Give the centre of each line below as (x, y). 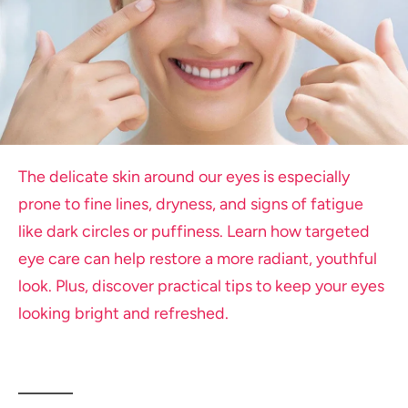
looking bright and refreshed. (123, 312)
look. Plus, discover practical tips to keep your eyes (201, 285)
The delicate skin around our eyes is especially (184, 176)
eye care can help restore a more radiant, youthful (198, 258)
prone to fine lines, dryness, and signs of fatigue (191, 203)
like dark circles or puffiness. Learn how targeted (194, 230)
